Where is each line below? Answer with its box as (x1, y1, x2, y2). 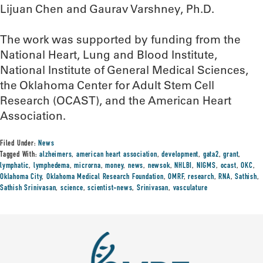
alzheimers (39, 151, 72, 159)
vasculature (173, 184, 208, 193)
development (161, 151, 199, 159)
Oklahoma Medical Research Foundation (46, 173, 164, 181)
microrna (74, 162, 101, 170)
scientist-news (87, 184, 133, 193)
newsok (147, 162, 170, 170)
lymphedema (33, 162, 70, 170)
